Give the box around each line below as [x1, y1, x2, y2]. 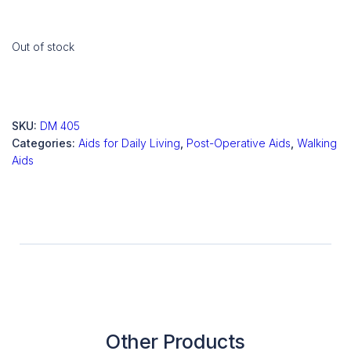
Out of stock [12, 39, 74, 53]
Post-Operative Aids [186, 136, 291, 150]
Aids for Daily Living [78, 136, 180, 150]
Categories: [12, 136, 78, 150]
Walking [297, 136, 337, 150]
